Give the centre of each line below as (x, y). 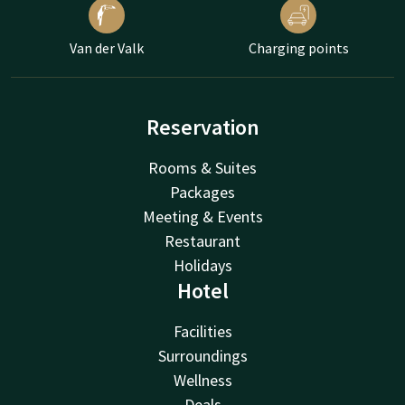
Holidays (202, 265)
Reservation (202, 127)
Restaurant (202, 240)
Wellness (202, 380)
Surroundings (202, 355)
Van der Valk (107, 47)
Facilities (202, 331)
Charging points (298, 47)
